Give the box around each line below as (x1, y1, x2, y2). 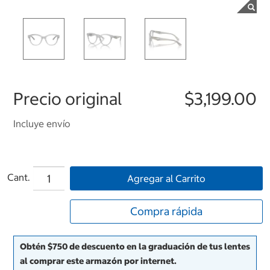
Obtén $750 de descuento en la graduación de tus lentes (20, 241, 250, 253)
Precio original (13, 88, 122, 110)
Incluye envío (13, 118, 71, 130)
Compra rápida (130, 204, 202, 219)
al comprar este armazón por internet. (20, 256, 177, 267)
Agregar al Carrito (127, 172, 206, 185)
